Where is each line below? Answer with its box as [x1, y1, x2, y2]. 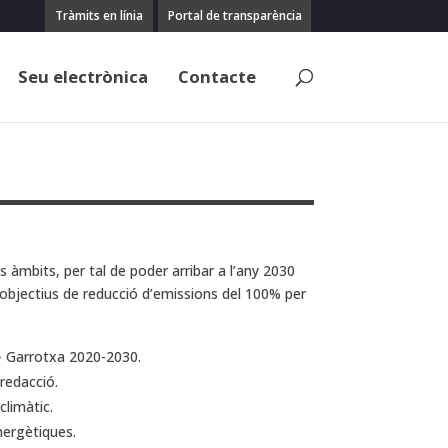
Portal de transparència [167, 7, 302, 24]
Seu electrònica [17, 65, 148, 88]
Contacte [177, 65, 256, 88]
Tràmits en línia [55, 7, 144, 24]
